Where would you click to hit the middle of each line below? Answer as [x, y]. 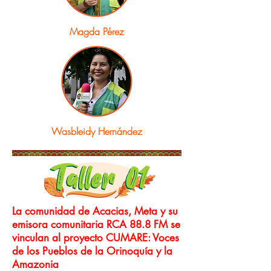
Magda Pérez [97, 31]
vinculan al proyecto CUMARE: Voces [96, 238]
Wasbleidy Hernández [97, 131]
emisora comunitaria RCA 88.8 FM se [96, 224]
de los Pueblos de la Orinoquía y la [92, 251]
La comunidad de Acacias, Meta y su [95, 211]
